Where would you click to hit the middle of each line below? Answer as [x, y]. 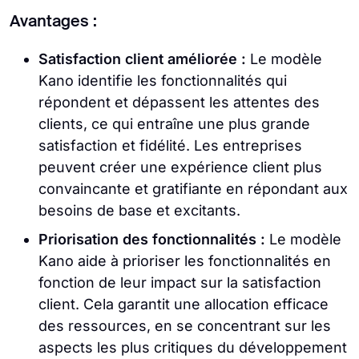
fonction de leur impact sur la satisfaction [180, 282]
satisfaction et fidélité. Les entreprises [170, 145]
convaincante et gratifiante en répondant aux [193, 188]
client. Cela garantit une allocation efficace [184, 304]
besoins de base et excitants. [139, 210]
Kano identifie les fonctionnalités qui [163, 80]
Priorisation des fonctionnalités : [152, 239]
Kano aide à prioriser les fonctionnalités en [185, 260]
